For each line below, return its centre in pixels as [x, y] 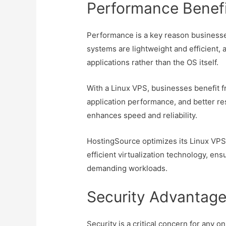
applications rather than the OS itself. [153, 63]
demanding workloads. [127, 168]
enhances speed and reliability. [142, 116]
